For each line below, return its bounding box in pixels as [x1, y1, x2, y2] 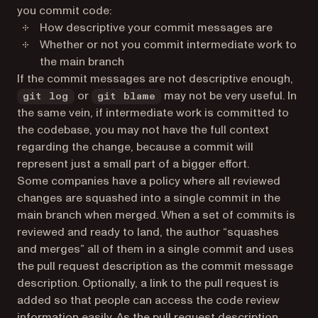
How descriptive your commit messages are [40, 20, 273, 35]
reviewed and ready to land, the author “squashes [17, 224, 279, 240]
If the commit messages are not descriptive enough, [17, 71, 293, 87]
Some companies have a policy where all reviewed [17, 173, 280, 189]
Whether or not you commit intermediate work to [40, 37, 297, 53]
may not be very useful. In [160, 88, 297, 104]
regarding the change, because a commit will [17, 139, 253, 155]
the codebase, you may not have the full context [17, 122, 269, 138]
